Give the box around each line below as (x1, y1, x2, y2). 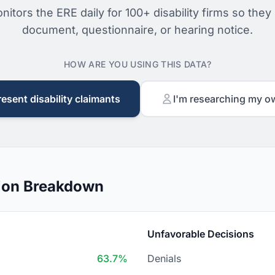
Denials (147, 252, 181, 265)
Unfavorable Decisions (147, 228, 254, 240)
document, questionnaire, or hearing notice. (22, 23, 253, 36)
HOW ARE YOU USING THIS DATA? (64, 59, 211, 69)
